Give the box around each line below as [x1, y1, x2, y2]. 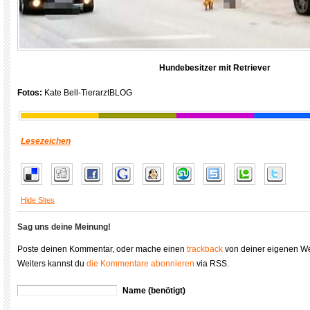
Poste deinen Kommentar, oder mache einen [17, 244, 187, 254]
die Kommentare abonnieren [86, 259, 194, 268]
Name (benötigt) [122, 286, 185, 295]
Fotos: [17, 88, 42, 98]
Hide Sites [21, 196, 55, 204]
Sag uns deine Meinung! [17, 222, 111, 232]
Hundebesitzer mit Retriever [158, 63, 271, 73]
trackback [187, 244, 223, 254]
